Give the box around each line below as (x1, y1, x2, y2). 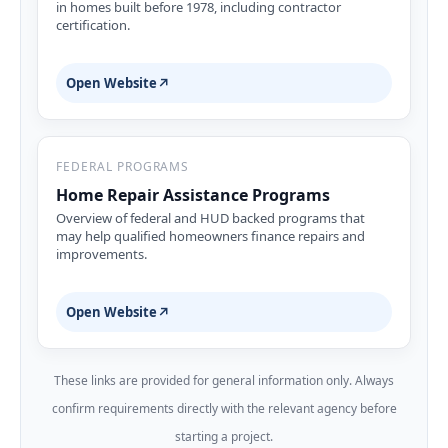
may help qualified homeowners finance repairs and (56, 227, 365, 245)
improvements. (56, 245, 147, 263)
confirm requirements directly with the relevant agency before (51, 399, 397, 417)
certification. (56, 16, 130, 35)
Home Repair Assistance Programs (56, 184, 330, 206)
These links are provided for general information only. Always (54, 371, 394, 389)
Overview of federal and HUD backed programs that (56, 209, 365, 227)
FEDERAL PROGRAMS (56, 158, 190, 175)
